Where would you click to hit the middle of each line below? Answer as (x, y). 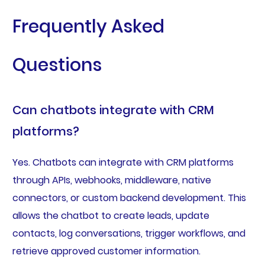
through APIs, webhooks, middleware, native (112, 180)
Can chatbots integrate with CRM (113, 110)
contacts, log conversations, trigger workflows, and (129, 234)
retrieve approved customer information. (106, 251)
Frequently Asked (88, 27)
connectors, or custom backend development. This (129, 198)
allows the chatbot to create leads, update (111, 216)
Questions (57, 65)
